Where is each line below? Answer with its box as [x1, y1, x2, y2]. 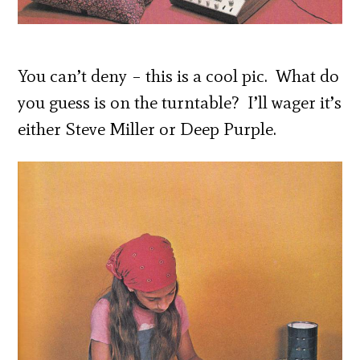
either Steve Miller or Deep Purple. [18, 117, 277, 140]
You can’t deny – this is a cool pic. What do [18, 64, 340, 87]
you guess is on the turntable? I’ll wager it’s [18, 91, 342, 113]
